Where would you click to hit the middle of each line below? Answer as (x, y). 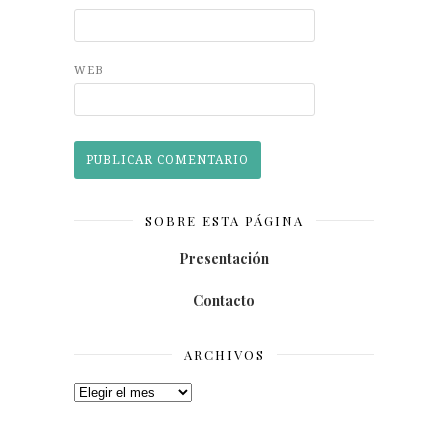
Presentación (224, 258)
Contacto (224, 300)
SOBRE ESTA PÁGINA (224, 220)
